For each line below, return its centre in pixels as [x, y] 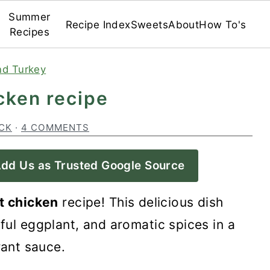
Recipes [29, 32]
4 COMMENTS [55, 127]
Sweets [149, 24]
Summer [30, 17]
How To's [223, 24]
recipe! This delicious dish [141, 202]
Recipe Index [98, 24]
